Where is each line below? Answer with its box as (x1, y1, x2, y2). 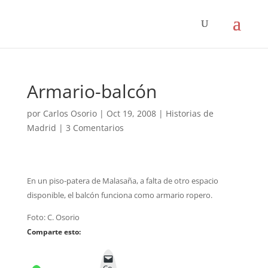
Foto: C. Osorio (26, 212, 80, 223)
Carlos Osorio (42, 108, 97, 119)
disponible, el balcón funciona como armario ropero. (26, 190, 212, 200)
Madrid (26, 122, 56, 133)
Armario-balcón (26, 79, 157, 103)
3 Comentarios (65, 122, 124, 133)
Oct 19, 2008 (106, 108, 156, 119)
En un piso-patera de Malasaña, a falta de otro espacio (26, 175, 218, 186)
